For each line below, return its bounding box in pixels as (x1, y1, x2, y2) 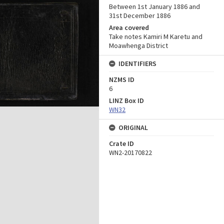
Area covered (109, 23, 149, 32)
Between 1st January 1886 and (109, 2, 200, 11)
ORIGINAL (118, 123, 148, 132)
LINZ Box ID (109, 96, 144, 105)
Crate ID (109, 139, 134, 148)
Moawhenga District (109, 41, 168, 50)
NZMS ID (109, 75, 134, 84)
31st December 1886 (109, 11, 170, 20)
